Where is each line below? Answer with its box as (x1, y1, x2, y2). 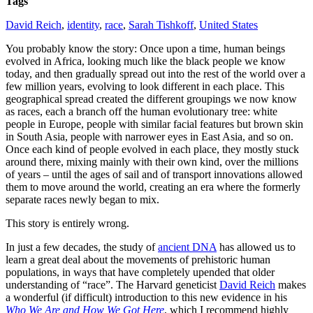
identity (67, 18, 99, 31)
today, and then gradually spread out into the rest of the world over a (6, 67, 305, 80)
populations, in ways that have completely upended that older (6, 265, 275, 278)
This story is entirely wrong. (6, 217, 129, 229)
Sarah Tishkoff (129, 18, 194, 31)
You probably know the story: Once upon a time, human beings (6, 42, 285, 54)
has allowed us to (217, 240, 296, 253)
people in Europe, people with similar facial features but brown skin (6, 117, 303, 130)
